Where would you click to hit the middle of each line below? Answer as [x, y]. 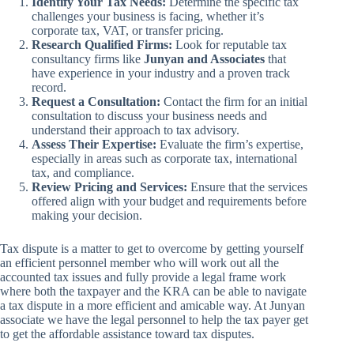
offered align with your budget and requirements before [169, 201]
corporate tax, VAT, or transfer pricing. [128, 31]
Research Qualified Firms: [102, 45]
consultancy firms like [88, 59]
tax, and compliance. [83, 173]
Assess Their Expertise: [94, 145]
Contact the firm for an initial [234, 102]
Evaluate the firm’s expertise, [230, 145]
